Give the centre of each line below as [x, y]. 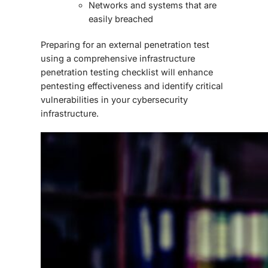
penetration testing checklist [100, 72]
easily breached [121, 19]
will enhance [186, 72]
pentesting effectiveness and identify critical [132, 86]
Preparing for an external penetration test [125, 45]
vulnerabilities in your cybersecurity [114, 100]
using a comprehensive [90, 59]
